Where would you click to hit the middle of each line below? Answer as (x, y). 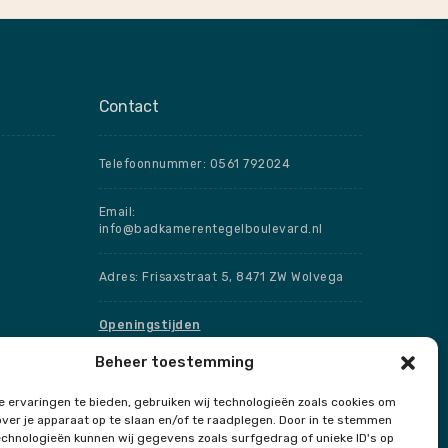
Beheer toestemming (175, 362)
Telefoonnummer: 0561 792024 (194, 163)
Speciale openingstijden (178, 372)
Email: (117, 211)
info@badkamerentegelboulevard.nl (210, 228)
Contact (128, 106)
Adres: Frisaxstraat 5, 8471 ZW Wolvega (221, 276)
